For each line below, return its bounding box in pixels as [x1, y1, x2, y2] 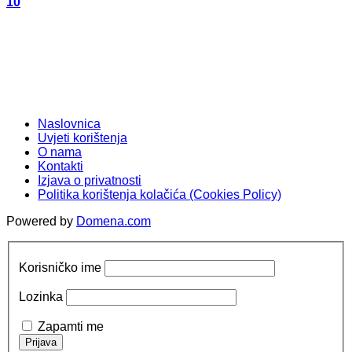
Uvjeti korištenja [38, 131, 127, 145]
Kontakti [38, 159, 83, 174]
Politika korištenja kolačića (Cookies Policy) [38, 188, 281, 202]
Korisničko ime [19, 260, 101, 274]
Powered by [6, 214, 76, 229]
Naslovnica [38, 117, 101, 131]
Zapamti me [38, 319, 104, 333]
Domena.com [76, 214, 151, 229]
